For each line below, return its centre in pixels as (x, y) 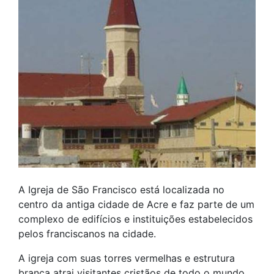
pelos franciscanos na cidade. (87, 234)
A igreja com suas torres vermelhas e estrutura (127, 258)
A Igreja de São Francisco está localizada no (121, 190)
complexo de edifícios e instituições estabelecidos (135, 219)
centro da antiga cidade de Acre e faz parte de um (136, 204)
